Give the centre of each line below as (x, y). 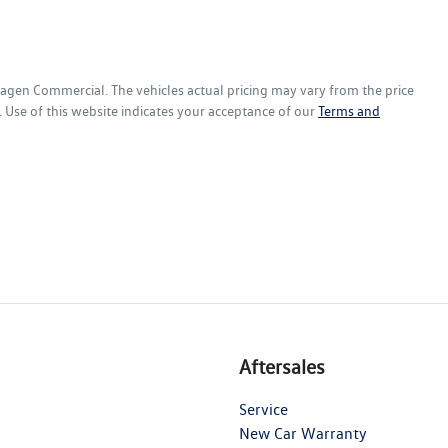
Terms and (349, 111)
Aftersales (282, 367)
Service (263, 410)
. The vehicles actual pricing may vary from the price (259, 90)
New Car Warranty (303, 434)
